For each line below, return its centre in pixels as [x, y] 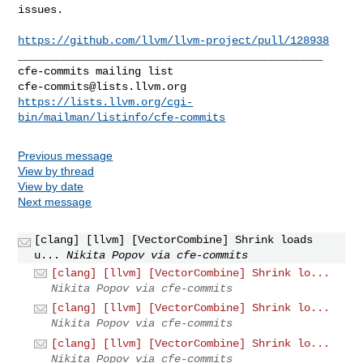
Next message [55, 201]
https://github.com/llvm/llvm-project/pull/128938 [174, 40]
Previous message [66, 155]
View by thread [56, 171]
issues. [41, 9]
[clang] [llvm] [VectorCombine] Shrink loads [174, 239]
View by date [51, 186]
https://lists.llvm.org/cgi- [106, 102]
